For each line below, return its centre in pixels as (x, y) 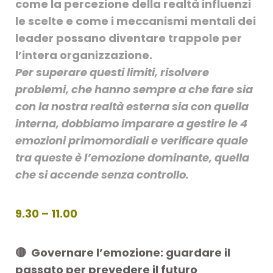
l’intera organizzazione (82, 55)
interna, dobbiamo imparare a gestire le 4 (133, 123)
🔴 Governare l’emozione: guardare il (123, 252)
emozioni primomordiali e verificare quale (132, 140)
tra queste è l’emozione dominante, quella (132, 157)
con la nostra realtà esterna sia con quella (132, 106)
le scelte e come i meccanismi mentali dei (136, 21)
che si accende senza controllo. (103, 174)
